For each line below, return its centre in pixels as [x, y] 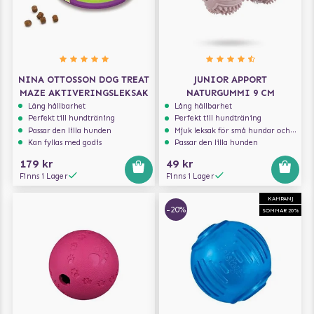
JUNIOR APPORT [230, 79]
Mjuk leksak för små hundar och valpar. [233, 130]
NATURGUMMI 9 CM [230, 93]
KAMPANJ [280, 199]
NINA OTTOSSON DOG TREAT [84, 79]
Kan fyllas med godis [65, 143]
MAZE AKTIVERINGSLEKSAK [84, 93]
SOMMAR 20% [280, 211]
